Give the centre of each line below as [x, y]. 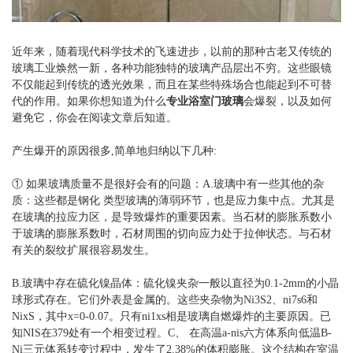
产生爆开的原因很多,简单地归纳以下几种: [114, 151]
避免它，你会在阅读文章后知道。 [95, 118]
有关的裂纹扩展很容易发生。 [84, 251]
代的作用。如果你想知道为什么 [89, 102]
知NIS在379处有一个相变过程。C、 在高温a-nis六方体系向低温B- [172, 333]
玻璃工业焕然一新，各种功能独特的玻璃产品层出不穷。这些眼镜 [172, 69]
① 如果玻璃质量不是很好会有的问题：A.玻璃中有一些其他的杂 [168, 184]
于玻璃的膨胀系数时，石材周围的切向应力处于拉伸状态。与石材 [172, 234]
